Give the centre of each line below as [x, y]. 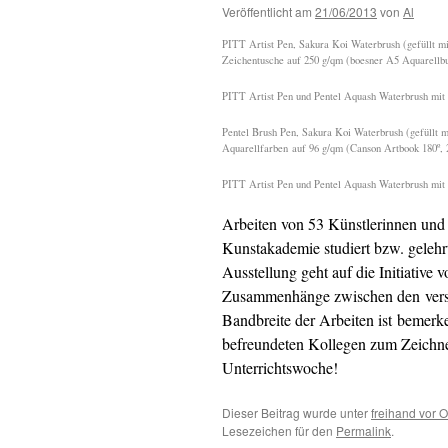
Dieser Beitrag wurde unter [296, 412]
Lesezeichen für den [279, 430]
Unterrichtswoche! [280, 367]
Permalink [363, 430]
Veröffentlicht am [267, 11]
